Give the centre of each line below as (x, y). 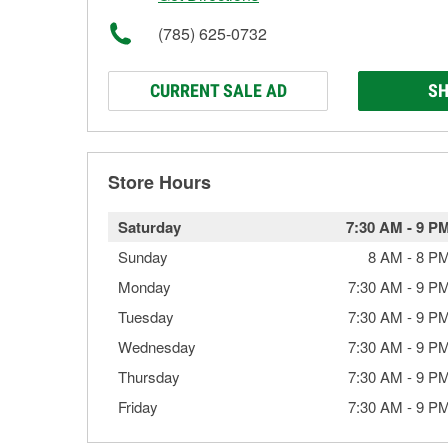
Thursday (149, 376)
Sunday (143, 256)
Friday (138, 406)
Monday (144, 286)
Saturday (149, 227)
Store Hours (159, 182)
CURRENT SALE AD (218, 90)
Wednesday (157, 346)
